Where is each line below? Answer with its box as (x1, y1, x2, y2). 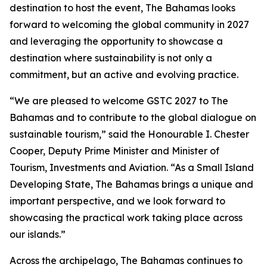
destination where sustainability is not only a (10, 52, 212, 64)
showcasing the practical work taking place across (10, 212, 243, 223)
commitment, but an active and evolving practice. (10, 69, 238, 80)
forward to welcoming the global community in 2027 (10, 18, 249, 30)
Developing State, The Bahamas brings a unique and (10, 178, 253, 190)
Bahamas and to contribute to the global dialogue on (10, 111, 256, 123)
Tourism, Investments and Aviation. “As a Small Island (10, 162, 254, 173)
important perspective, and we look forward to (10, 195, 225, 207)
